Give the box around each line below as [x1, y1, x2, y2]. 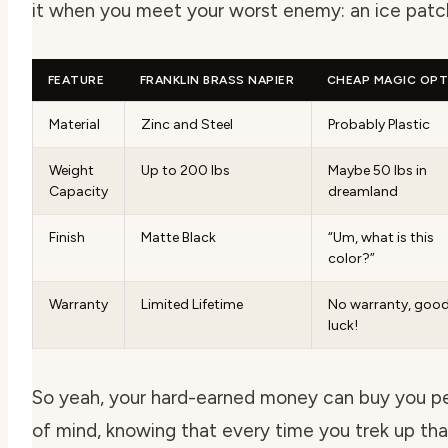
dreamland [328, 182, 398, 200]
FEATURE [48, 72, 105, 87]
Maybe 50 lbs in [328, 161, 427, 179]
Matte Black [141, 228, 216, 246]
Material [49, 115, 100, 133]
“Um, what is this [328, 228, 434, 246]
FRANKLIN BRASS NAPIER [140, 72, 295, 87]
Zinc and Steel [141, 115, 233, 133]
